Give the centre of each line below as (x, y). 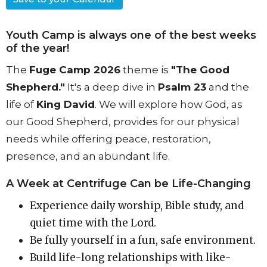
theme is (146, 70)
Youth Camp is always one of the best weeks (131, 35)
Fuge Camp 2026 (75, 70)
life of (21, 105)
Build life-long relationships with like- (131, 257)
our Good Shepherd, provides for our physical (123, 122)
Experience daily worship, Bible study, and (137, 205)
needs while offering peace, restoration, (108, 139)
